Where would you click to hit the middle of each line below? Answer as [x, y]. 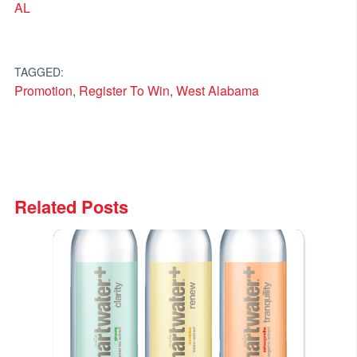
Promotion [43, 90]
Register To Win [124, 90]
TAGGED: [39, 71]
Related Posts [71, 206]
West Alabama [217, 90]
